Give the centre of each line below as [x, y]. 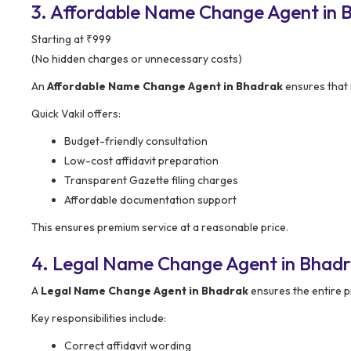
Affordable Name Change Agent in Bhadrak [165, 86]
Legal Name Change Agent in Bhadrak [145, 290]
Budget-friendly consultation [136, 141]
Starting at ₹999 [71, 39]
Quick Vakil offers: [76, 113]
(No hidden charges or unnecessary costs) [137, 58]
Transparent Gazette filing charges [151, 180]
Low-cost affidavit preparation [141, 160]
